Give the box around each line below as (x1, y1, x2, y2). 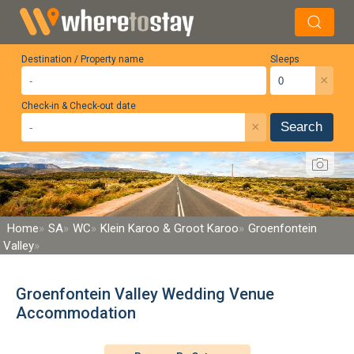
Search (281, 119, 322, 134)
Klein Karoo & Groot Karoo (100, 220, 239, 235)
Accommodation (16, 303, 136, 322)
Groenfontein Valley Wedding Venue (16, 284, 274, 303)
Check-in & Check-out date (21, 100, 136, 111)
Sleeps (269, 54, 299, 65)
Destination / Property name (21, 54, 144, 65)
